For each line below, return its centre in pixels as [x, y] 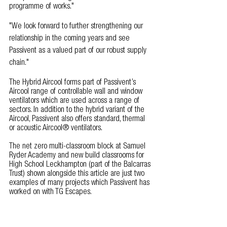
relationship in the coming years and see [70, 39]
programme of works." [44, 7]
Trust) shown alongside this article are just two [78, 174]
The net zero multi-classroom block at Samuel [78, 147]
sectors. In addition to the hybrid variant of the [78, 110]
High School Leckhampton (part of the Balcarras [81, 165]
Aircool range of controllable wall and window [77, 92]
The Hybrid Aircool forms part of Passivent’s [73, 83]
